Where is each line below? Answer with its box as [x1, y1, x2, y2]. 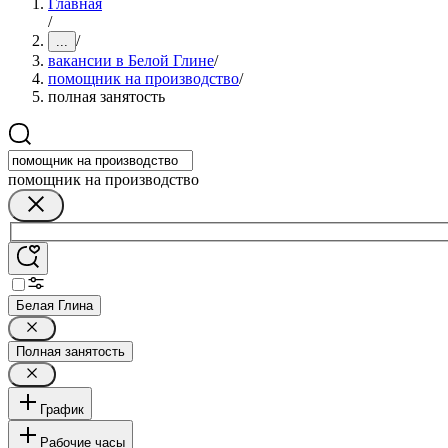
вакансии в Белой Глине [48, 52, 214, 69]
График [40, 401, 84, 417]
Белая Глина [16, 297, 93, 313]
